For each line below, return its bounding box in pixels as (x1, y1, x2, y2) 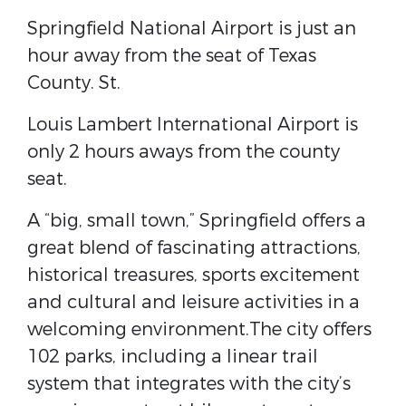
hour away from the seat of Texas (27, 43, 316, 68)
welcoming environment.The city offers (27, 317, 372, 342)
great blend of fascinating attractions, (27, 236, 361, 260)
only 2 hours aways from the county (27, 140, 340, 164)
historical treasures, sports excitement (27, 263, 360, 287)
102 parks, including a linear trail (27, 344, 318, 369)
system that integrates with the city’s (27, 372, 351, 396)
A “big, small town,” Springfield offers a (27, 208, 366, 233)
